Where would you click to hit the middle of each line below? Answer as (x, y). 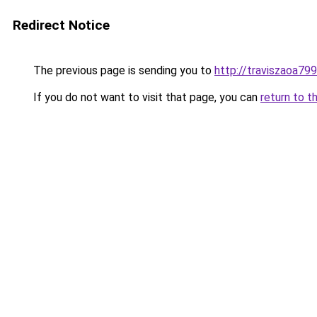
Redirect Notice (61, 25)
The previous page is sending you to (122, 70)
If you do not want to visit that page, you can (145, 97)
